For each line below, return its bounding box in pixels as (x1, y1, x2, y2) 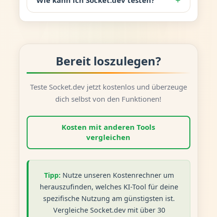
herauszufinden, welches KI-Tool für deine (40, 182, 179, 191)
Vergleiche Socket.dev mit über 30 (53, 205, 165, 215)
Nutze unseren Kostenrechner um (61, 170, 174, 180)
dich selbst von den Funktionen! (55, 93, 162, 104)
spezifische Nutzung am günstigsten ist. (43, 193, 175, 203)
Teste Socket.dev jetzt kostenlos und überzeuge (30, 81, 187, 92)
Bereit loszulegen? (56, 53, 161, 69)
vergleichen (86, 132, 131, 142)
